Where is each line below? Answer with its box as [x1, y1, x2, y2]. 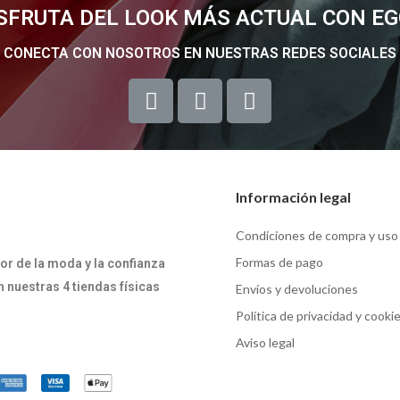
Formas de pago [236, 254, 323, 271]
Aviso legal [236, 335, 295, 351]
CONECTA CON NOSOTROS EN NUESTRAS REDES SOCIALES [4, 45, 396, 62]
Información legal [236, 188, 351, 206]
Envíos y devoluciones [236, 281, 358, 297]
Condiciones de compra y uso [236, 228, 398, 244]
